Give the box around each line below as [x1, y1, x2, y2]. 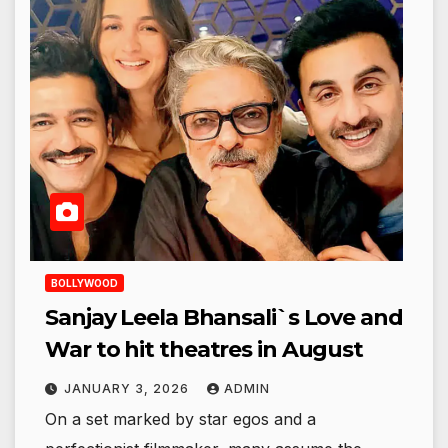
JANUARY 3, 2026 [64, 381, 193, 397]
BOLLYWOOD [51, 277, 118, 290]
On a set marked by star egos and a [45, 409, 316, 430]
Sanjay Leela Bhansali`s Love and [45, 304, 403, 332]
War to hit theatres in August [45, 336, 364, 364]
